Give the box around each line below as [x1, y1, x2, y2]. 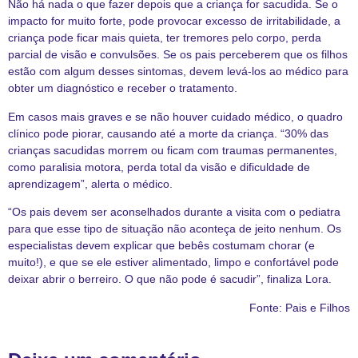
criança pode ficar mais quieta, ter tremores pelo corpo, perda [8, 31, 321, 45]
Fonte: [249, 300, 285, 314]
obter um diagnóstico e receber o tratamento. [8, 82, 237, 95]
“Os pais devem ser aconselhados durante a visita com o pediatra [8, 205, 340, 219]
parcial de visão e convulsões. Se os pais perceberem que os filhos [8, 48, 348, 62]
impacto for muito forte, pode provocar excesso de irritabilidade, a [8, 14, 340, 28]
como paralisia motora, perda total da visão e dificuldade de [8, 160, 310, 173]
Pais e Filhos [285, 300, 350, 314]
